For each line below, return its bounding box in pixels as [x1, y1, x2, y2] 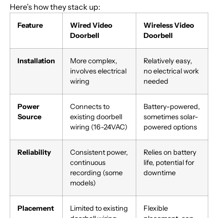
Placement [18, 204, 54, 213]
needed [144, 77, 168, 86]
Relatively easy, [144, 56, 192, 66]
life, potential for [144, 158, 194, 167]
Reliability [18, 148, 51, 157]
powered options [144, 123, 197, 132]
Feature [18, 21, 43, 30]
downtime [144, 168, 176, 178]
